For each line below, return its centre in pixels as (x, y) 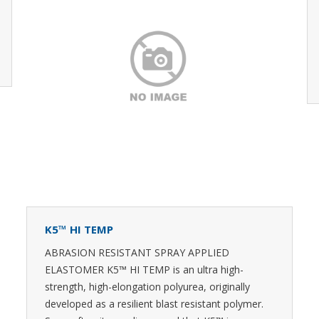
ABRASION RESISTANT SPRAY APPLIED (137, 252)
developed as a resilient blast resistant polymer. (154, 304)
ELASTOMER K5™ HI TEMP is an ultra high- (144, 270)
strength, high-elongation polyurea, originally (147, 287)
